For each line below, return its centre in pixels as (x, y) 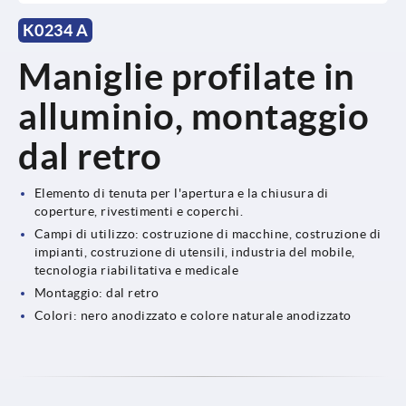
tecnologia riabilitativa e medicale (136, 270)
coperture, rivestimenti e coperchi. (139, 211)
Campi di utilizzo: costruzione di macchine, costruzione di (208, 233)
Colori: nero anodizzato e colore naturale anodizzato (193, 315)
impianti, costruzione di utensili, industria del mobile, (194, 251)
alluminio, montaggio (193, 116)
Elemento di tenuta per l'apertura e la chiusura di (181, 193)
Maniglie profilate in (187, 76)
